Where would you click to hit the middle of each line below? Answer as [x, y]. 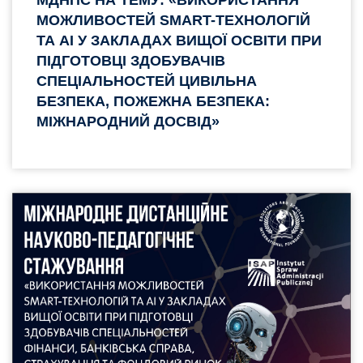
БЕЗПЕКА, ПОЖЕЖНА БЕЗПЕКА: [153, 101]
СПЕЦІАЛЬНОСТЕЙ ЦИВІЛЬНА [147, 81]
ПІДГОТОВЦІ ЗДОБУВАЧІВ [131, 60]
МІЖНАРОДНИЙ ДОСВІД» [128, 121]
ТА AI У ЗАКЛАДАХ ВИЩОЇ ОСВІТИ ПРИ [179, 40]
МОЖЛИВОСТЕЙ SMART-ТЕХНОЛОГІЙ [173, 20]
